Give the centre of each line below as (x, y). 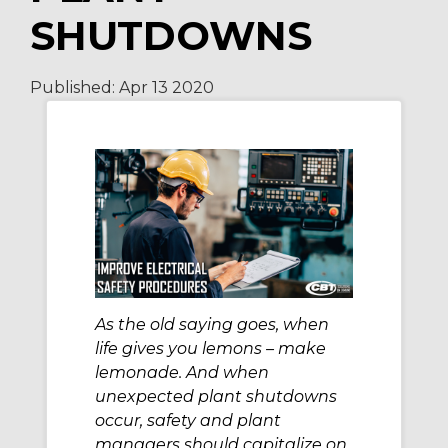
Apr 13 (143, 88)
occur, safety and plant (188, 420)
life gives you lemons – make (210, 348)
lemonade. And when (182, 372)
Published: (74, 88)
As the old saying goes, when (212, 324)
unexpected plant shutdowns (216, 396)
